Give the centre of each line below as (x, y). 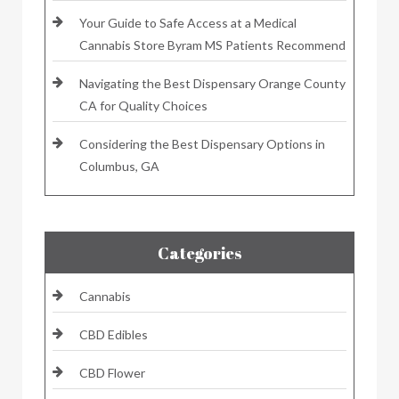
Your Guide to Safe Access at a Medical (188, 22)
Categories (199, 252)
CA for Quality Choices (143, 105)
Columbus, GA (119, 166)
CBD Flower (112, 372)
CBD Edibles (114, 334)
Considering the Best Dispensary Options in (202, 143)
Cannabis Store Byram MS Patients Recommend (212, 45)
